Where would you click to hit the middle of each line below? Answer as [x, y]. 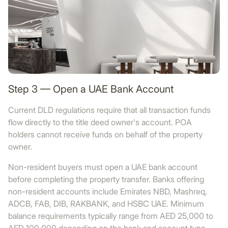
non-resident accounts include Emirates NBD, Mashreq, [108, 191]
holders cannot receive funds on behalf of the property [105, 134]
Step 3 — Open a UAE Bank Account [91, 89]
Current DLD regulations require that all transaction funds [109, 110]
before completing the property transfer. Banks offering [106, 179]
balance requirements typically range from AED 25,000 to [111, 216]
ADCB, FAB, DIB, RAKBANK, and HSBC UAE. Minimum [106, 204]
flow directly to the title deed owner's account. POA [100, 122]
